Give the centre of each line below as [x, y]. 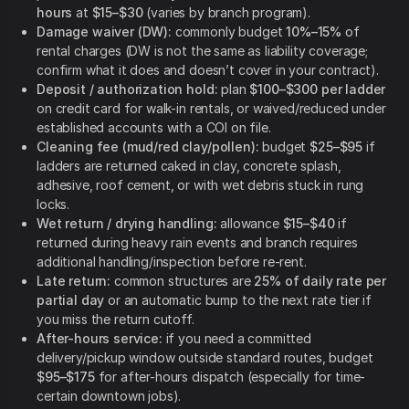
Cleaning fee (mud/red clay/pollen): [148, 147]
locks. [53, 204]
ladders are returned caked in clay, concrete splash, [189, 166]
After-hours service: [100, 339]
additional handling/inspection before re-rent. [172, 262]
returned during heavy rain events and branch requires [197, 243]
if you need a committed [236, 339]
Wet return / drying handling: [127, 224]
